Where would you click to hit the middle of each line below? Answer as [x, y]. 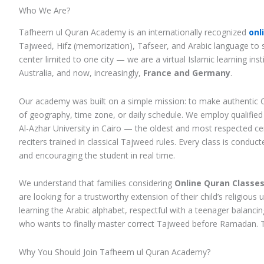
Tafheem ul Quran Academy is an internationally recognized [134, 32]
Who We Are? [44, 10]
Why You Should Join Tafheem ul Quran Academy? [115, 252]
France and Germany [187, 73]
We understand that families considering [97, 183]
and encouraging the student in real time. [97, 155]
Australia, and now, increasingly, [81, 73]
